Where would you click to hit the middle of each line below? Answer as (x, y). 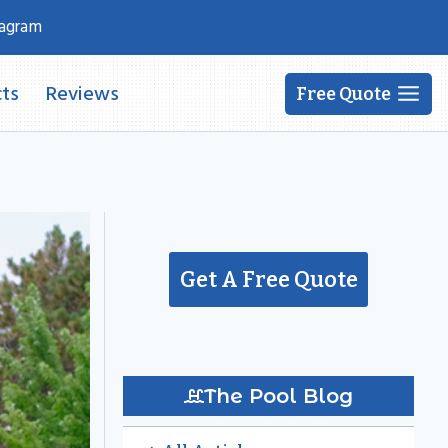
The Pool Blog (278, 395)
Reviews (83, 93)
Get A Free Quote (268, 279)
